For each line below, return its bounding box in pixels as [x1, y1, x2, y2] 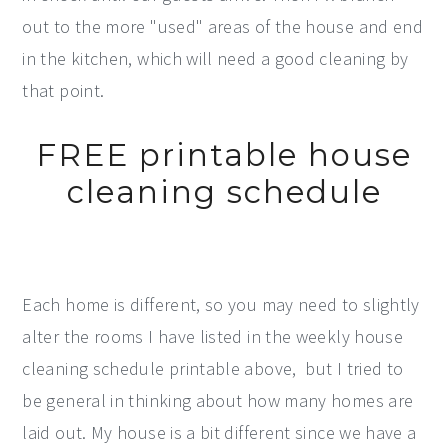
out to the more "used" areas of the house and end [22, 14, 424, 38]
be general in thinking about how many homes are [22, 388, 414, 412]
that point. [22, 78, 105, 102]
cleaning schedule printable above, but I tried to [22, 356, 404, 380]
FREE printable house [36, 135, 412, 174]
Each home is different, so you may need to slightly [22, 292, 420, 316]
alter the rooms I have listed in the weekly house [22, 324, 404, 348]
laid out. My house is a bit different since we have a [22, 420, 417, 444]
